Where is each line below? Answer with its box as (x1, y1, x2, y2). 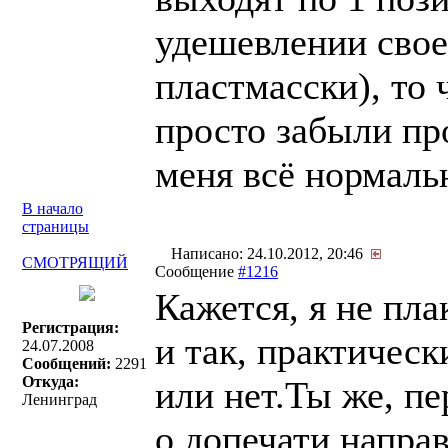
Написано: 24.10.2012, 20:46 (167, 245, 371, 262)
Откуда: (22, 373, 79, 390)
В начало (22, 200, 83, 217)
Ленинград (22, 391, 97, 408)
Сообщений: (22, 355, 111, 372)
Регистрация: (22, 319, 119, 336)
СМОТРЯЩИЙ (22, 254, 128, 271)
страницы (22, 218, 89, 235)
